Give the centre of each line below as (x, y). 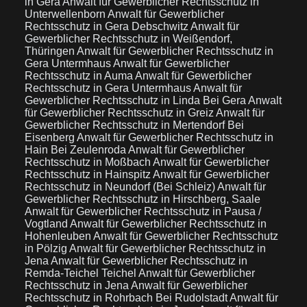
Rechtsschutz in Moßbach (89, 162)
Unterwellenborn (66, 14)
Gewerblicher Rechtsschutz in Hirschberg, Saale (143, 199)
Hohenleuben (59, 236)
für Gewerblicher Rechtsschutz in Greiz (120, 113)
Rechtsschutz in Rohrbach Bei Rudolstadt (127, 298)
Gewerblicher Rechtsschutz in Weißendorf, (128, 39)
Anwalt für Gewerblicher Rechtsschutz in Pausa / (143, 211)
